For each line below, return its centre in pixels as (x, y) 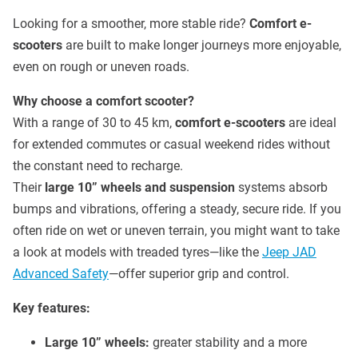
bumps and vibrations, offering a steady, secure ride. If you (177, 209)
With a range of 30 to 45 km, (94, 122)
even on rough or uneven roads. (101, 66)
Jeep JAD (289, 252)
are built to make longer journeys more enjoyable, (202, 45)
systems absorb (281, 187)
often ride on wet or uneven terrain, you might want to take (176, 230)
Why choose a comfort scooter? (103, 101)
